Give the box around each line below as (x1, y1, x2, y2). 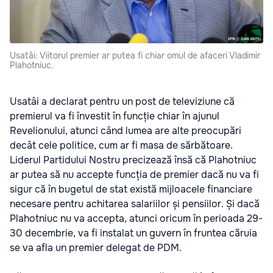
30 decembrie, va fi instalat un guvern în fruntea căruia (10, 226, 257, 239)
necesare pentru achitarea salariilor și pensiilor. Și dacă (10, 197, 260, 210)
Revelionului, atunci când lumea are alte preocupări (10, 124, 241, 137)
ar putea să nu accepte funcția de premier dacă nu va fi (10, 168, 259, 181)
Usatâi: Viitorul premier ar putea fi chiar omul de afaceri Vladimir (10, 49, 260, 61)
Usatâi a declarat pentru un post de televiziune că (10, 94, 235, 108)
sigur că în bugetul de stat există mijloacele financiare (10, 182, 252, 196)
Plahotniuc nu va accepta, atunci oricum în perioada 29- (10, 211, 263, 225)
